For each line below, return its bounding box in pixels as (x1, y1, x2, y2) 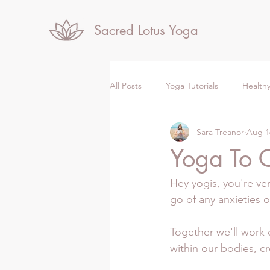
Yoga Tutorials (166, 80, 218, 91)
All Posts (110, 80, 142, 91)
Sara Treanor (196, 126, 244, 137)
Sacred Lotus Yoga (94, 22, 198, 39)
